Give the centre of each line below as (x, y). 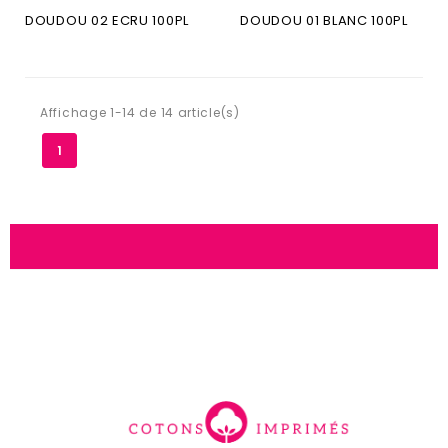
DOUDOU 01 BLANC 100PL (324, 21)
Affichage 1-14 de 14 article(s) (140, 113)
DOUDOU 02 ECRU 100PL (107, 21)
